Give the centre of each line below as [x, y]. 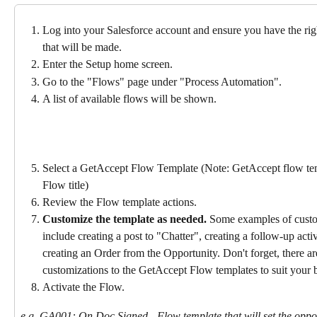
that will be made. [82, 47]
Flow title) [65, 185]
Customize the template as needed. [125, 219]
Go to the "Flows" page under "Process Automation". [162, 81]
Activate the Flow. [83, 287]
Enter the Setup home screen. [108, 64]
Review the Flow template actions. [120, 202]
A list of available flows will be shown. [129, 99]
